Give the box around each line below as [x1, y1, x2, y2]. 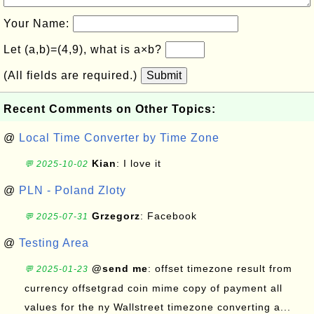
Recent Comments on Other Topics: [4, 103, 216, 115]
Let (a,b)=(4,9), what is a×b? [4, 43, 165, 55]
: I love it [116, 158, 161, 169]
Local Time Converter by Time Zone [19, 132, 219, 144]
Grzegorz [92, 210, 140, 221]
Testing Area [19, 237, 89, 249]
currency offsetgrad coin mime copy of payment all [25, 282, 282, 294]
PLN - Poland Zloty [19, 184, 126, 196]
